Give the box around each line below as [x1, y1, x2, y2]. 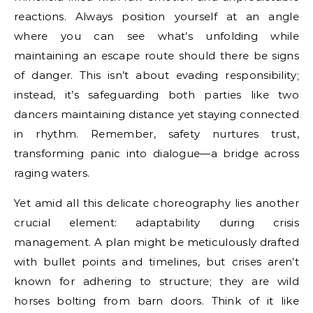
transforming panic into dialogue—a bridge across [14, 146, 299, 160]
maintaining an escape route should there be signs [14, 48, 299, 62]
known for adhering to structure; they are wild [14, 274, 299, 288]
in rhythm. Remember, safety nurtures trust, [14, 126, 299, 140]
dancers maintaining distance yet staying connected [14, 107, 299, 121]
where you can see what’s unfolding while [14, 29, 299, 43]
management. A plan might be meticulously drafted [14, 235, 299, 249]
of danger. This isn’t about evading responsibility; [14, 68, 299, 82]
